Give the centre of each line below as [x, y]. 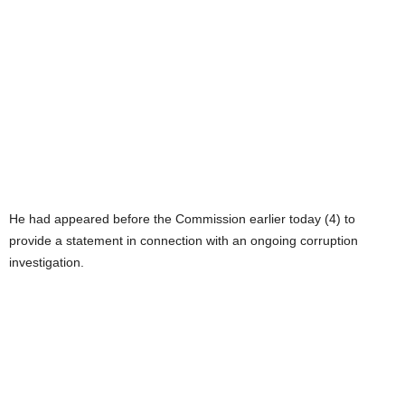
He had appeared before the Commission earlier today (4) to [182, 218]
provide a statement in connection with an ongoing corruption [184, 240]
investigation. [47, 262]
